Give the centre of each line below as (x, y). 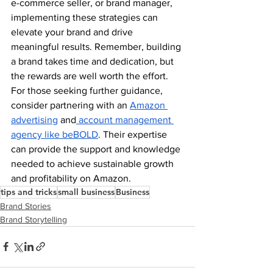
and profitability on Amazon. (71, 178)
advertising (34, 119)
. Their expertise (134, 134)
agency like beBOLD (55, 134)
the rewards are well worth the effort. (91, 76)
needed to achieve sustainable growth (94, 163)
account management (125, 119)
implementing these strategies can (86, 17)
